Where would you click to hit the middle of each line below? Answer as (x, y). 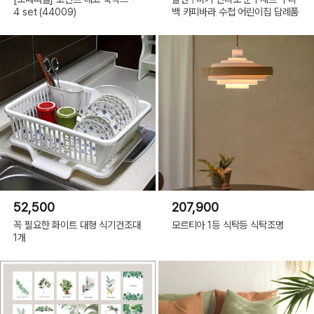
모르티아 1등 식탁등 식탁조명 (227, 225)
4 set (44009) (45, 12)
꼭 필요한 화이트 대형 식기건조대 (77, 225)
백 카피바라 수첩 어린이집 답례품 (235, 12)
